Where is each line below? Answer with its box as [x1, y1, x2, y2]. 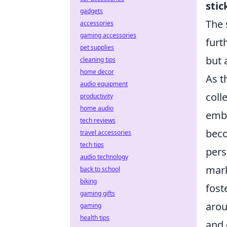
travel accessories [80, 128, 131, 137]
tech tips [80, 140, 104, 149]
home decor [80, 67, 114, 76]
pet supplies [80, 43, 114, 52]
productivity [80, 92, 113, 100]
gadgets [80, 7, 103, 15]
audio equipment [80, 80, 128, 88]
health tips [80, 213, 109, 222]
